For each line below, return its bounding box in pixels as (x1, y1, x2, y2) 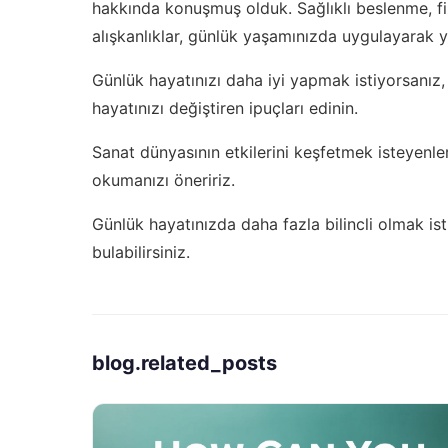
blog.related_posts (92, 350, 277, 375)
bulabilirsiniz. (92, 241, 190, 262)
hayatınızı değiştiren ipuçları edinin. (92, 97, 358, 118)
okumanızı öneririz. (92, 169, 235, 190)
